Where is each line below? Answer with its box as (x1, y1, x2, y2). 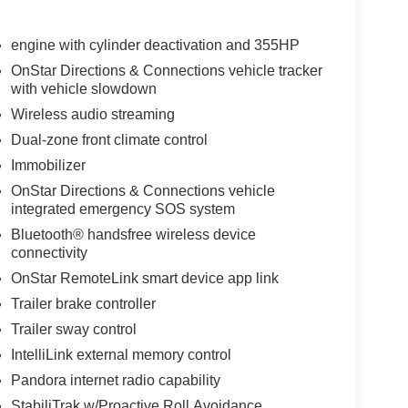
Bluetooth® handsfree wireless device (10, 227, 256, 243)
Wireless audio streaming (10, 107, 175, 123)
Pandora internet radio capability (10, 372, 220, 389)
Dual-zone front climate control (10, 132, 208, 148)
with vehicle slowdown (10, 81, 157, 97)
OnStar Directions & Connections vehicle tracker (10, 63, 322, 79)
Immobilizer (10, 158, 86, 174)
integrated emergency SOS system (10, 201, 235, 218)
